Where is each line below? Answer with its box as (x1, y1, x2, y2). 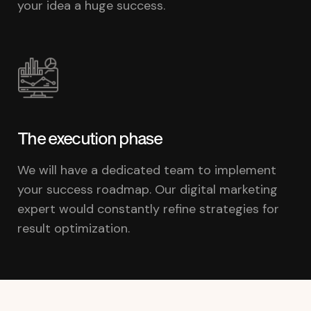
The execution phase (17, 127, 162, 148)
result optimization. (17, 219, 130, 237)
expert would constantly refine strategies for (17, 200, 279, 217)
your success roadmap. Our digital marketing (17, 180, 278, 198)
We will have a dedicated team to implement (17, 161, 276, 178)
